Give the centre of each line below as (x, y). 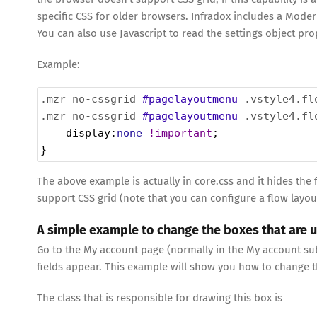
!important (180, 133)
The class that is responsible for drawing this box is (160, 298)
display (88, 133)
